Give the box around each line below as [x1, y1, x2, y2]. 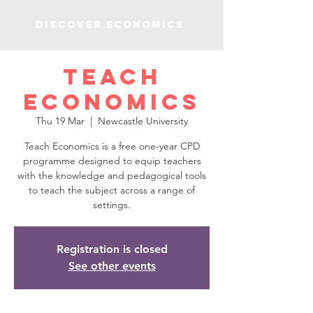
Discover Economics [36, 19, 184, 31]
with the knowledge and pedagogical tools [17, 169, 206, 182]
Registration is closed [56, 242, 168, 256]
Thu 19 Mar [36, 115, 85, 127]
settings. [93, 198, 131, 211]
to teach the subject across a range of [29, 184, 195, 196]
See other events [68, 259, 156, 272]
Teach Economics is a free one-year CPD [24, 140, 200, 152]
